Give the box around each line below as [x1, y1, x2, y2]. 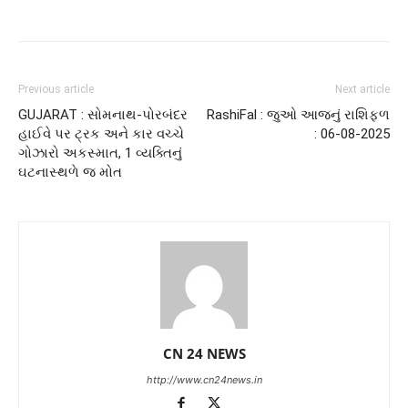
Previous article [18, 82, 94, 96]
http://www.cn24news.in [146, 372, 262, 386]
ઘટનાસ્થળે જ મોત [18, 163, 122, 180]
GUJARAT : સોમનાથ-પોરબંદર [18, 106, 188, 123]
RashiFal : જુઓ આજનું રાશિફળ [207, 106, 390, 123]
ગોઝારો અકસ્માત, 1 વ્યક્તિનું [18, 144, 182, 161]
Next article [335, 82, 390, 96]
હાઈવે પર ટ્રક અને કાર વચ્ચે [18, 125, 184, 142]
